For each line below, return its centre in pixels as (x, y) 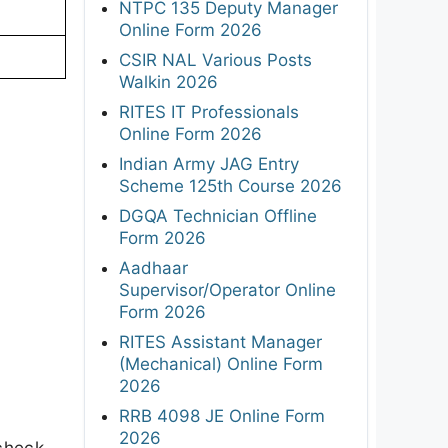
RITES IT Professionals (209, 111)
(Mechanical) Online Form (221, 363)
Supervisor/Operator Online (227, 289)
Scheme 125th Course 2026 (230, 185)
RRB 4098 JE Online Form (222, 415)
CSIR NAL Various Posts (215, 59)
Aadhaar (153, 267)
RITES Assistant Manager (220, 341)
